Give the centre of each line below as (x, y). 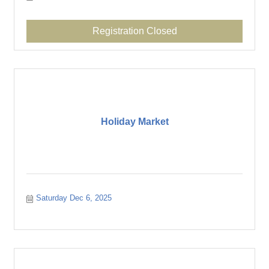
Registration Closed (134, 31)
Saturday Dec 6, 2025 (74, 198)
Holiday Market (134, 121)
